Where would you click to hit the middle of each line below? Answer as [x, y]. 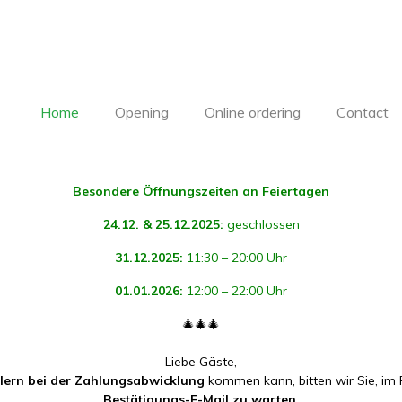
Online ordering [253, 112]
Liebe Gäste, [201, 362]
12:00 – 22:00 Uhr [235, 291]
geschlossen [261, 224]
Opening [142, 112]
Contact [363, 112]
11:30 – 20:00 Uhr [235, 258]
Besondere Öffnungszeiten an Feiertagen [201, 191]
